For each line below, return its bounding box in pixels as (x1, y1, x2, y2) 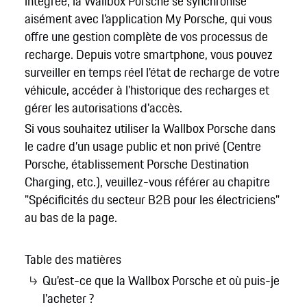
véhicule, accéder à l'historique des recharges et (24, 80, 269, 100)
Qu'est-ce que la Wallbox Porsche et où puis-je (42, 270, 280, 290)
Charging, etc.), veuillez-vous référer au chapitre (24, 172, 270, 192)
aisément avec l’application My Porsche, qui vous (24, 9, 272, 29)
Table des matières (24, 249, 121, 269)
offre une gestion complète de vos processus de (24, 27, 268, 47)
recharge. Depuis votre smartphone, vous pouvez (24, 45, 273, 64)
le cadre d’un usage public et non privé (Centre (24, 136, 261, 156)
